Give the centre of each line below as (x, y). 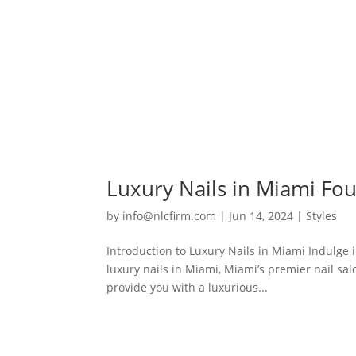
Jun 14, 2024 (261, 216)
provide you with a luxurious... (188, 288)
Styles (322, 216)
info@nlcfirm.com (170, 216)
